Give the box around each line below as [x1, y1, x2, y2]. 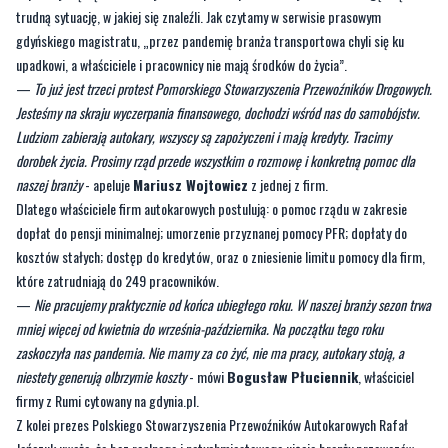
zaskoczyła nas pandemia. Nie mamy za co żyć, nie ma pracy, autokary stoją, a [16, 269, 404, 291]
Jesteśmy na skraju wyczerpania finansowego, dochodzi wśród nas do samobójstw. [16, 29, 420, 51]
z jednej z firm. [248, 101, 328, 123]
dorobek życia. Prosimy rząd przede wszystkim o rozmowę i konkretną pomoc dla [16, 77, 415, 99]
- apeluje [82, 101, 133, 123]
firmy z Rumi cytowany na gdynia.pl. [16, 317, 199, 339]
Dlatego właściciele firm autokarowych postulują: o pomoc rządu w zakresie [16, 125, 407, 147]
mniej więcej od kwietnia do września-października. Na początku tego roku [16, 245, 383, 267]
